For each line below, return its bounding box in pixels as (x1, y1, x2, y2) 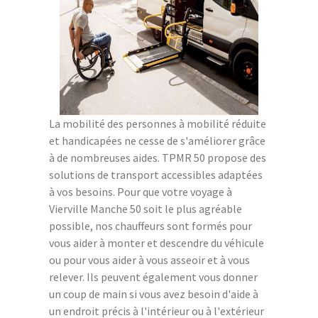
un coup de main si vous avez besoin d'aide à (49, 286, 258, 301)
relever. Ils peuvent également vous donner (49, 269, 258, 284)
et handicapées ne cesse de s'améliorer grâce (49, 133, 265, 148)
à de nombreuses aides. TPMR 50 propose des (49, 150, 266, 165)
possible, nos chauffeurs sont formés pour (49, 218, 252, 233)
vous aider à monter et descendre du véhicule (49, 235, 264, 250)
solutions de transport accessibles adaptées (49, 167, 263, 182)
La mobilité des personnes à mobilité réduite (49, 116, 266, 131)
